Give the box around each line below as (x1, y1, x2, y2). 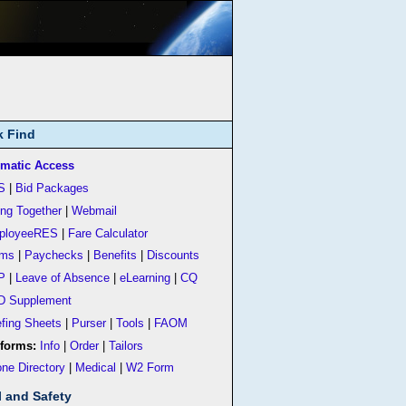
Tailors (109, 339, 144, 353)
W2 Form (126, 362, 175, 375)
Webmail (72, 204, 118, 217)
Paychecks (24, 249, 84, 263)
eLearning (120, 272, 171, 285)
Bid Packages (15, 182, 90, 196)
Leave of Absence (15, 272, 111, 285)
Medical (75, 362, 117, 375)
